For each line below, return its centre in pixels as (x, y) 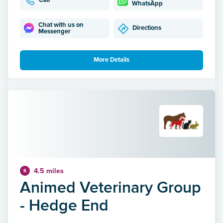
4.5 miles (49, 171)
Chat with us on (61, 25)
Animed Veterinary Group (111, 187)
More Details (111, 60)
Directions (147, 28)
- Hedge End (64, 205)
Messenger (55, 31)
